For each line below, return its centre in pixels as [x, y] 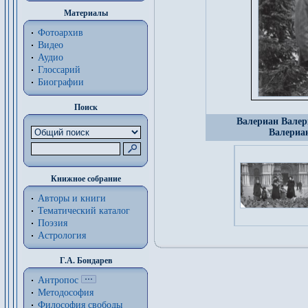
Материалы [86, 13]
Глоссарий [59, 70]
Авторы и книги [72, 198]
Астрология [62, 235]
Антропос [58, 280]
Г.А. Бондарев [86, 261]
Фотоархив [60, 33]
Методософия [66, 293]
